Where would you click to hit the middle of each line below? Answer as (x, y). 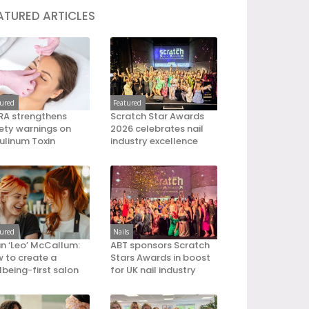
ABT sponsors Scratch (160, 245)
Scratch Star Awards (158, 117)
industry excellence (154, 141)
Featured (128, 103)
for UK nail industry (153, 270)
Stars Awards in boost (161, 257)
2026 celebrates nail (157, 129)
